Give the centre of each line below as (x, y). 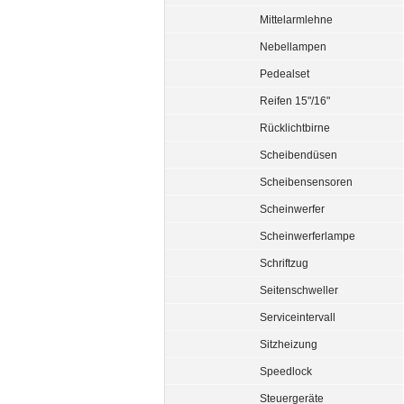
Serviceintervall (298, 317)
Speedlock (286, 371)
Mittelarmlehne (296, 19)
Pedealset (285, 73)
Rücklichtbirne (295, 128)
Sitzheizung (289, 344)
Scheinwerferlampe (308, 236)
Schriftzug (284, 263)
